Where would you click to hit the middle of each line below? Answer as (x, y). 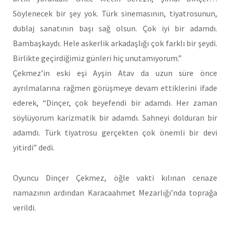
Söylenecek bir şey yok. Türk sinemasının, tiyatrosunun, (115, 13)
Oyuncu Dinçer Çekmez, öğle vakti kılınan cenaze (115, 177)
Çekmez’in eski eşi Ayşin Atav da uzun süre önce (115, 73)
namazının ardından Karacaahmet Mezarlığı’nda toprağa (115, 192)
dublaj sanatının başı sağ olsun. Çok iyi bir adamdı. (115, 28)
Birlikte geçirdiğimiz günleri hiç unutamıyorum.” (97, 58)
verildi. (24, 207)
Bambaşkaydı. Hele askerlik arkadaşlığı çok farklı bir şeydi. (115, 43)
